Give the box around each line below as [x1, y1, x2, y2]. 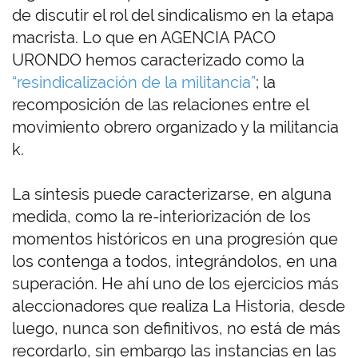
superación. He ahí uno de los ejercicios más [12, 274, 339, 294]
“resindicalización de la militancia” [12, 73, 256, 93]
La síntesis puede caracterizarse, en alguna [12, 185, 332, 205]
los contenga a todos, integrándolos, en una [12, 252, 337, 272]
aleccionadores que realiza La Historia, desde [12, 296, 345, 316]
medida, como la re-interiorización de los [12, 207, 311, 227]
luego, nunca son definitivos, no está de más [12, 319, 340, 339]
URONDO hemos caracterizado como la [12, 50, 304, 70]
